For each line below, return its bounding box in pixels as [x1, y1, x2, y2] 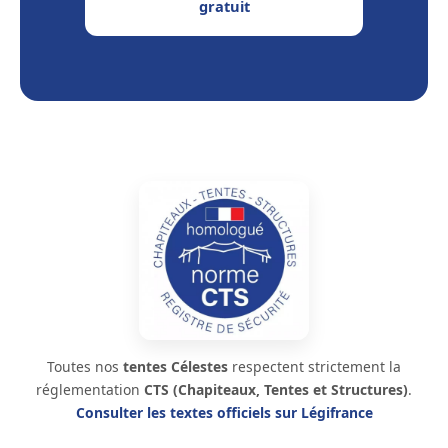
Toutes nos [47, 356, 123, 376]
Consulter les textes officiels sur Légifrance [75, 402, 373, 422]
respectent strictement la [228, 356, 401, 376]
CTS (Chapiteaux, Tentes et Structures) [144, 379, 408, 399]
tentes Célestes [123, 356, 228, 376]
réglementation [36, 379, 144, 399]
